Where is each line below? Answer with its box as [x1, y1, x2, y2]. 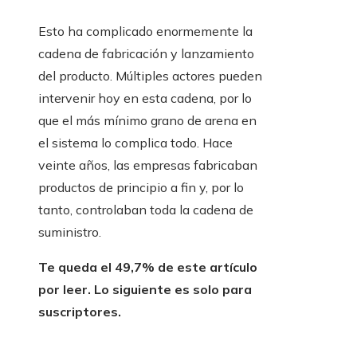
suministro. [38, 224, 101, 241]
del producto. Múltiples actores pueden [38, 68, 262, 84]
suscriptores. [38, 304, 121, 320]
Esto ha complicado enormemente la [38, 23, 253, 40]
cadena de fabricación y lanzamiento [38, 45, 254, 62]
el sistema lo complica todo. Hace [38, 135, 233, 151]
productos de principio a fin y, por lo [38, 179, 244, 196]
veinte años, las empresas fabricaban [38, 157, 257, 174]
